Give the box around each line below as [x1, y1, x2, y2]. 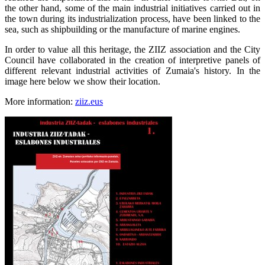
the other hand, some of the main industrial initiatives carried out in [5, 2, 260, 13]
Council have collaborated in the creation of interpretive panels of [5, 54, 260, 65]
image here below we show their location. [5, 76, 160, 86]
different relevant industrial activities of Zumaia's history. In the [5, 65, 260, 76]
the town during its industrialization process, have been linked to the [5, 13, 260, 24]
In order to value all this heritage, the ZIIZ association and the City [5, 44, 260, 54]
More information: [5, 96, 75, 106]
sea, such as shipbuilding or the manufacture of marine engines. [5, 24, 240, 34]
